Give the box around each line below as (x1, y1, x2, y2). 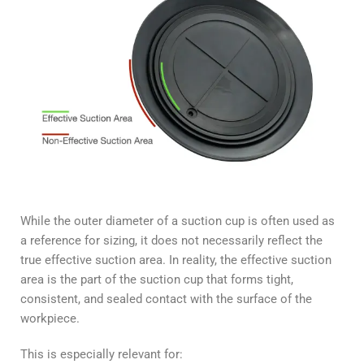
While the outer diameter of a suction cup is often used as (20, 214, 335, 229)
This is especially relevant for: (20, 347, 183, 362)
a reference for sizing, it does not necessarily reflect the (20, 233, 323, 249)
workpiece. (20, 311, 80, 327)
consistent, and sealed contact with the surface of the (20, 292, 312, 307)
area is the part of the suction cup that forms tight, (20, 272, 293, 288)
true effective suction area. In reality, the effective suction (20, 253, 331, 268)
